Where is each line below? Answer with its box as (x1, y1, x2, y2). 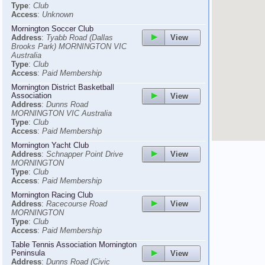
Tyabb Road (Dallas (46, 33, 113, 42)
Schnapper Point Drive (46, 150, 123, 159)
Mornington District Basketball (11, 83, 114, 92)
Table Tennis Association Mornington (11, 240, 137, 249)
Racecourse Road (46, 199, 107, 208)
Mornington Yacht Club (11, 141, 89, 150)
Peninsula (11, 248, 45, 257)
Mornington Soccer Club (11, 24, 93, 33)
